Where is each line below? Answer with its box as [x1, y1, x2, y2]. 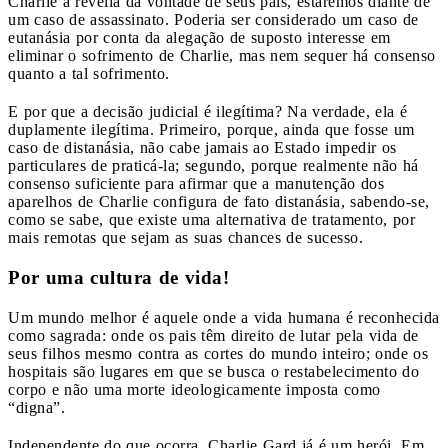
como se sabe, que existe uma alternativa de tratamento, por [8, 211, 415, 229]
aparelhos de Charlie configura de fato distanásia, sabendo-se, [8, 193, 430, 211]
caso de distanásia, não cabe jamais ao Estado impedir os [8, 139, 397, 157]
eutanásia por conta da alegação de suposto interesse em [8, 29, 391, 47]
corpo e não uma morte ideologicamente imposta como [8, 381, 381, 399]
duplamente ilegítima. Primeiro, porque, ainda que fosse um [8, 121, 415, 139]
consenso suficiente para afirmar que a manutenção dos [8, 175, 384, 193]
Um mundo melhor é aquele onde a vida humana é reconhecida [8, 309, 440, 327]
